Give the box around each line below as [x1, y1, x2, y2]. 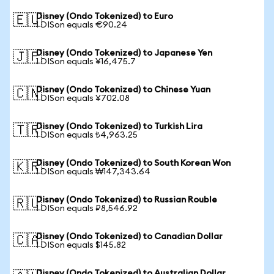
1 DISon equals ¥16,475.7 [36, 57, 136, 66]
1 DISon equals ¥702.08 [36, 94, 130, 103]
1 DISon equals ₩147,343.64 [36, 168, 150, 176]
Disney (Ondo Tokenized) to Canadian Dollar [36, 232, 223, 241]
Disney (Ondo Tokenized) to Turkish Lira [36, 122, 202, 131]
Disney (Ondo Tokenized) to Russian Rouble [36, 196, 217, 204]
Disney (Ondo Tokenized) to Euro [36, 12, 173, 21]
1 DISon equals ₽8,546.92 [36, 204, 138, 213]
